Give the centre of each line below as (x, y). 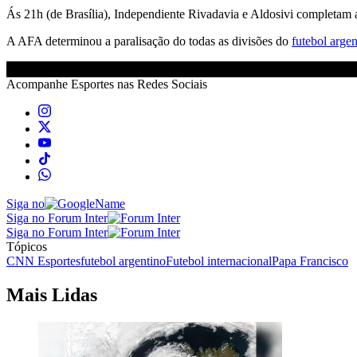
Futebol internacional (219, 261)
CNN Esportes (43, 261)
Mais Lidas (52, 294)
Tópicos (27, 246)
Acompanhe (39, 84)
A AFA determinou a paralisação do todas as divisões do (149, 41)
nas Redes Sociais (161, 84)
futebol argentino (123, 261)
